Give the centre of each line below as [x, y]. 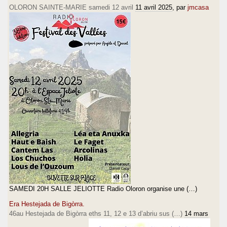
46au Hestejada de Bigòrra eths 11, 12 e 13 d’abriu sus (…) [96, 213]
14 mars [196, 213]
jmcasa [198, 7]
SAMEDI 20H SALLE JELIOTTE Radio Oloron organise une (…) [103, 188]
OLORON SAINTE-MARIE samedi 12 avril [71, 7]
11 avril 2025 [154, 7]
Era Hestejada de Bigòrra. [47, 204]
